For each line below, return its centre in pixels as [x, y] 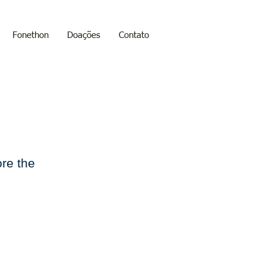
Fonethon [31, 35]
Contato [134, 35]
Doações [84, 35]
